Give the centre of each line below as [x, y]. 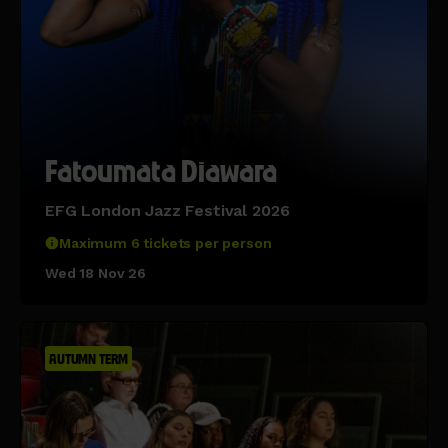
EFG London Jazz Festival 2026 [167, 210]
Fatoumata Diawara [161, 170]
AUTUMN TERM [89, 358]
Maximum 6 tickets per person [165, 242]
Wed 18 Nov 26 [95, 272]
